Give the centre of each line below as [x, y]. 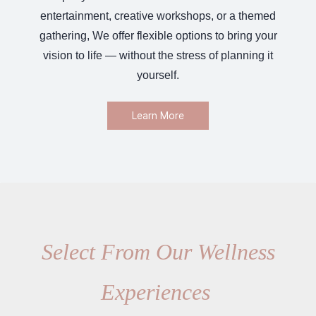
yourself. [158, 75]
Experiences [158, 292]
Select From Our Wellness [158, 252]
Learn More [158, 115]
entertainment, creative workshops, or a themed [158, 16]
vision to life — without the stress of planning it [158, 55]
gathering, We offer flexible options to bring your [158, 36]
